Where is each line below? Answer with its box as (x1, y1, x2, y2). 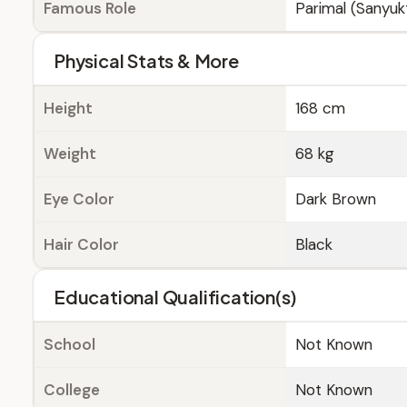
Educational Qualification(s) (54, 285, 297, 308)
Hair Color (44, 234, 119, 254)
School (44, 334, 95, 354)
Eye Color (44, 189, 114, 209)
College (44, 380, 100, 400)
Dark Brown (295, 189, 376, 209)
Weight (44, 144, 96, 164)
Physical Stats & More (54, 49, 239, 72)
